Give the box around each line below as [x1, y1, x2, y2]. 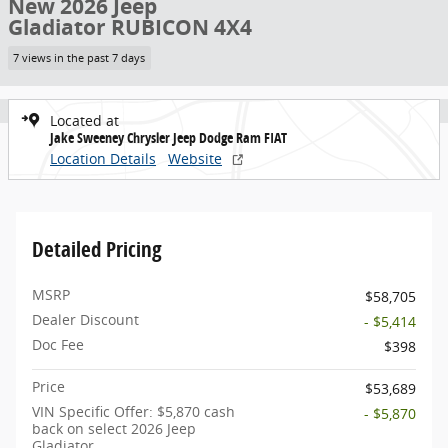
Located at [50, 110, 119, 130]
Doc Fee [32, 334, 84, 354]
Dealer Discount [32, 309, 139, 329]
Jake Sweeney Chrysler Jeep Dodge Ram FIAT [50, 127, 287, 147]
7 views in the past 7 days [13, 50, 146, 65]
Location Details [50, 148, 156, 168]
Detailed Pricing [32, 234, 162, 263]
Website [168, 148, 222, 168]
